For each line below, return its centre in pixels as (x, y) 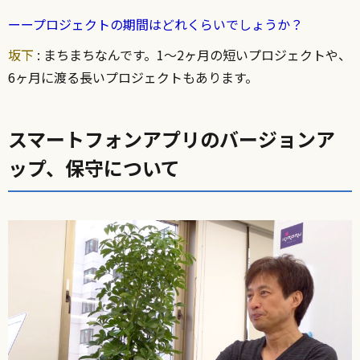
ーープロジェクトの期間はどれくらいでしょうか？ (155, 25)
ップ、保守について (94, 168)
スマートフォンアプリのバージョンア (172, 139)
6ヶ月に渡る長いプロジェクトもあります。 (133, 78)
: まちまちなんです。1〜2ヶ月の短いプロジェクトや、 (192, 55)
